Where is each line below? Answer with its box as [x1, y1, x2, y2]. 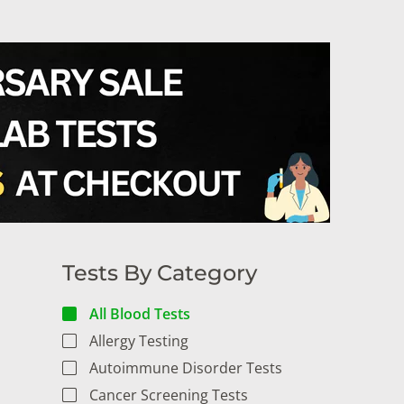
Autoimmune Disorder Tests [88, 358, 282, 379]
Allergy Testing [88, 331, 188, 352]
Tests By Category [61, 260, 257, 287]
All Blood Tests [88, 304, 190, 325]
